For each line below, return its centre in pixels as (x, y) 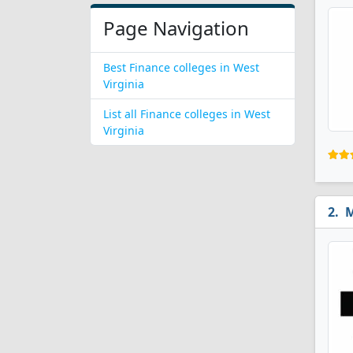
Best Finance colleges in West (181, 67)
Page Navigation (176, 28)
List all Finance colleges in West (187, 114)
